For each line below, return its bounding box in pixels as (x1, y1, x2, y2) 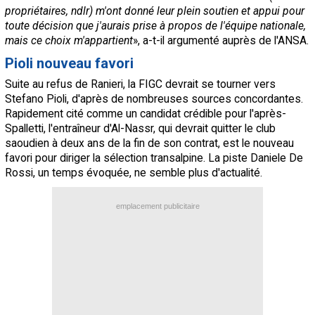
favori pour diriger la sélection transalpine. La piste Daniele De (5, 151, 303, 165)
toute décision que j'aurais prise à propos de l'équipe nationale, (5, 19, 306, 33)
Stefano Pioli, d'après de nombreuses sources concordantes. (5, 92, 303, 106)
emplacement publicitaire (115, 202, 200, 211)
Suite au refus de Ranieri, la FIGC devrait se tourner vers (5, 77, 276, 91)
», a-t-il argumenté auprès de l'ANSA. (133, 34, 309, 48)
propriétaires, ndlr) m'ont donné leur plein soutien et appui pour (5, 4, 304, 18)
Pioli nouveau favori (5, 55, 134, 72)
